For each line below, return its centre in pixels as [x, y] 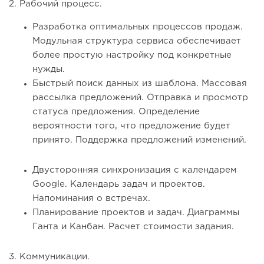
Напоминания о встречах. [91, 199]
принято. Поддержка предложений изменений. [139, 140]
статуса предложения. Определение [116, 112]
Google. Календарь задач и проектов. [119, 184]
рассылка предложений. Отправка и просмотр [140, 98]
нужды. [49, 70]
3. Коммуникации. [49, 257]
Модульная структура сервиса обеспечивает [137, 41]
